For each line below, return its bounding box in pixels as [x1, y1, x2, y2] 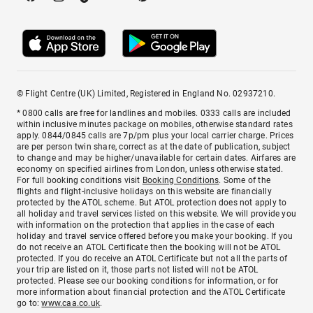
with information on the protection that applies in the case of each [17, 219, 275, 230]
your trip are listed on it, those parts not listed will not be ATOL [17, 264, 259, 275]
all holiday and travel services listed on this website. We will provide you [17, 208, 297, 219]
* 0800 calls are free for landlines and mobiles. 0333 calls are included [17, 108, 291, 118]
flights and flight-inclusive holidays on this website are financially [17, 186, 272, 196]
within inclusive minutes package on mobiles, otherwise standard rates [17, 119, 293, 129]
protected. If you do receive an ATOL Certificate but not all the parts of [17, 253, 288, 263]
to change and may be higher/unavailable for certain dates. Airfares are [17, 152, 296, 163]
